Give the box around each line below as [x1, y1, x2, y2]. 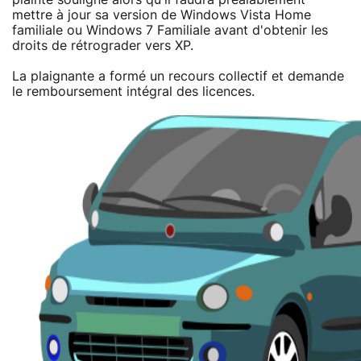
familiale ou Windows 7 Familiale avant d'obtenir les [12, 23, 328, 37]
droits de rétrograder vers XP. [12, 39, 193, 52]
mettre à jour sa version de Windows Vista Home [12, 8, 311, 22]
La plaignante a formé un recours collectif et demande [12, 69, 344, 83]
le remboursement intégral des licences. [12, 85, 255, 98]
